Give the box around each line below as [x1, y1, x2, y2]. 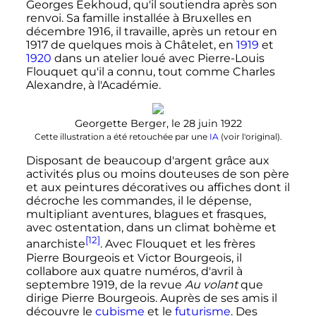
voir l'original [223, 131, 277, 142]
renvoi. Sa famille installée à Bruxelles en [25, 11, 252, 25]
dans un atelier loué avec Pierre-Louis [51, 51, 265, 66]
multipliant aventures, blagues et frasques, [25, 207, 266, 221]
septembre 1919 [25, 277, 115, 291]
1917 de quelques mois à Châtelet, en [25, 38, 236, 52]
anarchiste [25, 237, 85, 251]
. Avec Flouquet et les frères [99, 237, 255, 251]
